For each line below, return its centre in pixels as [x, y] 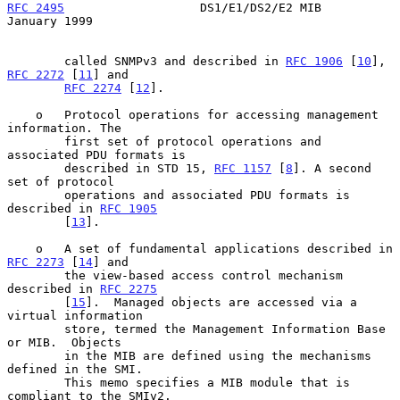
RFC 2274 [93, 87]
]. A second [332, 168]
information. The [64, 128]
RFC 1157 [243, 168]
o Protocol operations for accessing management [21, 114]
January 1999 [50, 21]
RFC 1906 [314, 61]
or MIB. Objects [64, 342]
